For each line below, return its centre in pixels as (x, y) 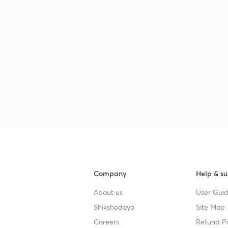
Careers (106, 222)
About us (108, 192)
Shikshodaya (114, 207)
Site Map (210, 207)
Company (110, 173)
